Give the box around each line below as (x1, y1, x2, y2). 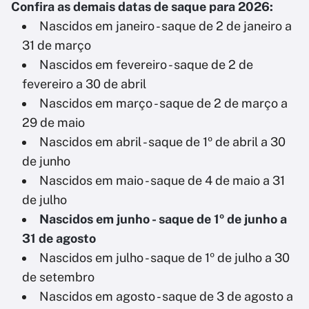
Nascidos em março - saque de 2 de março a (39, 96, 288, 111)
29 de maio (22, 115, 85, 130)
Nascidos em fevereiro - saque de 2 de (39, 57, 253, 72)
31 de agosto (22, 231, 96, 246)
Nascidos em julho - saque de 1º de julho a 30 (39, 250, 290, 266)
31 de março (22, 38, 91, 53)
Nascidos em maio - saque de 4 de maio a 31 (39, 173, 285, 188)
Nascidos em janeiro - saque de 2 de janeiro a (39, 19, 292, 34)
